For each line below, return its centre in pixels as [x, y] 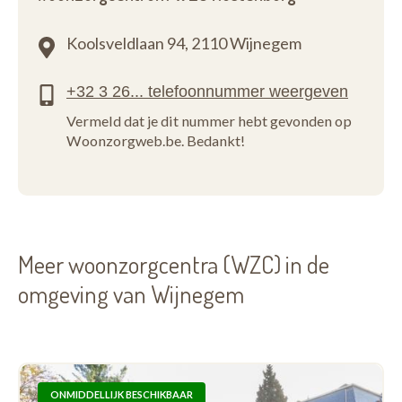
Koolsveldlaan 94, [127, 43]
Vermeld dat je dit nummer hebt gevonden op [209, 121]
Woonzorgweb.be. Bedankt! [156, 140]
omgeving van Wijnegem [131, 293]
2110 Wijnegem [246, 43]
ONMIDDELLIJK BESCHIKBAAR [122, 394]
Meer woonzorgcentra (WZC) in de [174, 264]
